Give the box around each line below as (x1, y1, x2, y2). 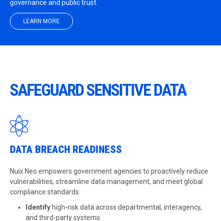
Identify (26, 203, 52, 211)
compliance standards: (10, 188, 80, 196)
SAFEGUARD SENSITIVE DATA (10, 80, 186, 100)
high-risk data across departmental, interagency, (52, 203, 202, 211)
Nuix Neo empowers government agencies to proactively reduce (10, 167, 208, 175)
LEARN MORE (20, 18, 63, 25)
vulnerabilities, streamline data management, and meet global (10, 178, 203, 185)
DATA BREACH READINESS (10, 144, 124, 155)
